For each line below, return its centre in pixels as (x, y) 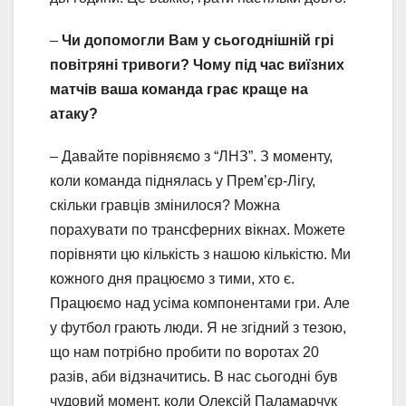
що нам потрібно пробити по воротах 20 (184, 352)
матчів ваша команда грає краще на (179, 89)
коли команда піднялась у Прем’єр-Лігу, (183, 181)
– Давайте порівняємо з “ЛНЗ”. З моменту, (191, 156)
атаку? (74, 114)
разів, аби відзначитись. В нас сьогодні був (194, 377)
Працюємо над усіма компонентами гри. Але (200, 303)
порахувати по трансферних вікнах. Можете (198, 230)
